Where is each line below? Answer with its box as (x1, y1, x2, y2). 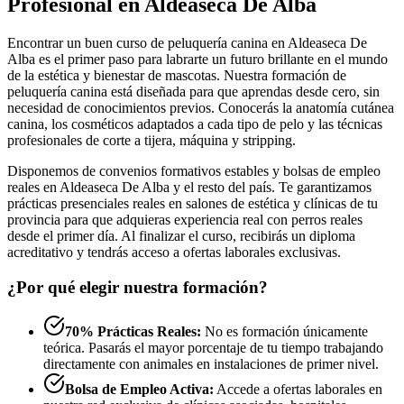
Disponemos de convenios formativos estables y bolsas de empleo (7, 163, 381, 179)
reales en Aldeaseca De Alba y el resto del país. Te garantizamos (7, 179, 372, 196)
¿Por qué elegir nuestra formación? (7, 277, 268, 297)
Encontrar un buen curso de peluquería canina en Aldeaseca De (7, 35, 367, 51)
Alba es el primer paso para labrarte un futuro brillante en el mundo (7, 51, 388, 68)
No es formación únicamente (201, 323, 368, 339)
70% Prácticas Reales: (65, 323, 201, 339)
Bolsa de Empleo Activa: (65, 381, 214, 397)
